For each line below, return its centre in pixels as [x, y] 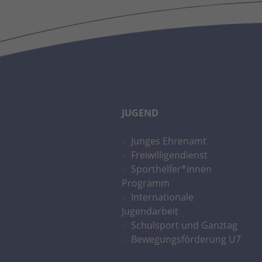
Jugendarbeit [150, 211]
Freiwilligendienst [169, 155]
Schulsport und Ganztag [184, 225]
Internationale [162, 197]
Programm [146, 183]
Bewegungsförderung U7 [186, 239]
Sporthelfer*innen [171, 169]
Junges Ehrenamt [169, 141]
